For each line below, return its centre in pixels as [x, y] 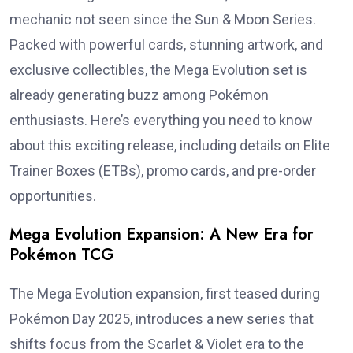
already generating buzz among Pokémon [139, 95]
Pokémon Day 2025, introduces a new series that [162, 319]
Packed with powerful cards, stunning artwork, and [166, 45]
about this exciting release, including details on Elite [170, 146]
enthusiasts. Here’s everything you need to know [161, 121]
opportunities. [53, 196]
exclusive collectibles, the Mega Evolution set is [158, 70]
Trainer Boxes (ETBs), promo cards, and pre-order [163, 171]
